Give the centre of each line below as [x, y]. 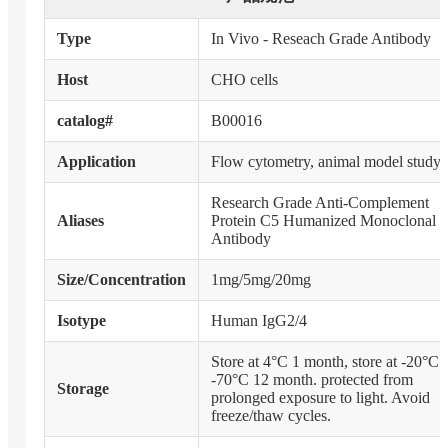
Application [96, 162]
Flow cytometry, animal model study [325, 162]
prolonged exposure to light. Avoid [320, 398]
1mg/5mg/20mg [260, 280]
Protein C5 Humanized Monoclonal [323, 221]
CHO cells [244, 80]
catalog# [84, 121]
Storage [82, 389]
